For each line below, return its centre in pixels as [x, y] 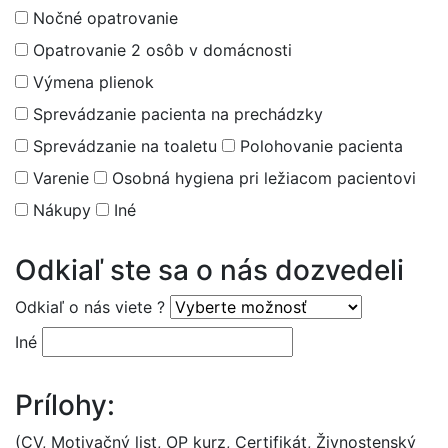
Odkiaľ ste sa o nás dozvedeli [209, 269]
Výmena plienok [91, 81]
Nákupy [59, 209]
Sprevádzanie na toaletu [122, 145]
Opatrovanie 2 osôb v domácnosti [160, 49]
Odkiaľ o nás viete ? [90, 306]
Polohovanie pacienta [319, 145]
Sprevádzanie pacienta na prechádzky [175, 113]
